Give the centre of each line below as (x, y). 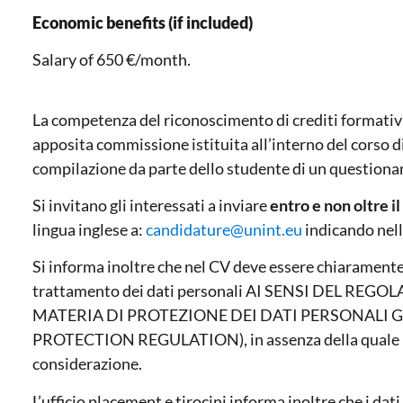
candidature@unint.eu (224, 230)
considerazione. (87, 364)
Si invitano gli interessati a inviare (151, 206)
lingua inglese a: (89, 230)
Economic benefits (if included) (143, 22)
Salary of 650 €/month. (112, 60)
